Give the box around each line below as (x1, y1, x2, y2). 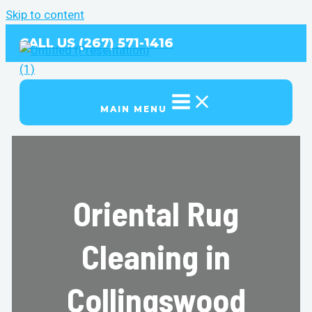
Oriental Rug (73, 192, 239, 233)
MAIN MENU (100, 104, 167, 114)
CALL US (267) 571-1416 (19, 36, 173, 51)
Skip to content (6, 8, 84, 22)
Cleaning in (81, 235, 231, 276)
